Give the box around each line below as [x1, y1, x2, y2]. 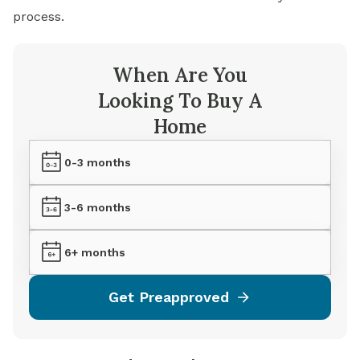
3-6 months [64, 201, 131, 214]
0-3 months [64, 156, 131, 169]
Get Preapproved [108, 288, 229, 305]
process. [13, 9, 64, 24]
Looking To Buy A [98, 88, 262, 113]
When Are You [112, 63, 247, 88]
